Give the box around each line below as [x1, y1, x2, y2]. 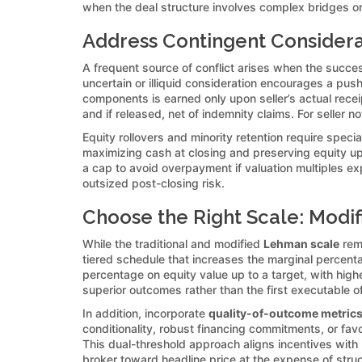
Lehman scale [263, 236, 339, 250]
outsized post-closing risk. [82, 175, 225, 190]
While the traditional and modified [82, 236, 263, 250]
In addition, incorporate [82, 305, 208, 320]
